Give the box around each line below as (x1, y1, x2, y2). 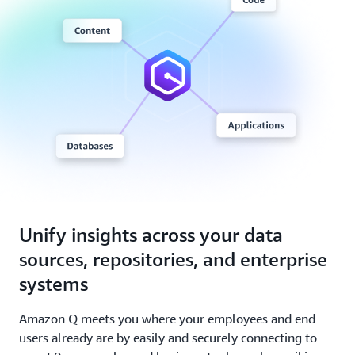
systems (19, 273, 88, 296)
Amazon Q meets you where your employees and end (19, 311, 315, 327)
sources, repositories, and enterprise (19, 248, 327, 271)
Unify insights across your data (19, 223, 283, 246)
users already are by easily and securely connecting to (19, 330, 317, 346)
